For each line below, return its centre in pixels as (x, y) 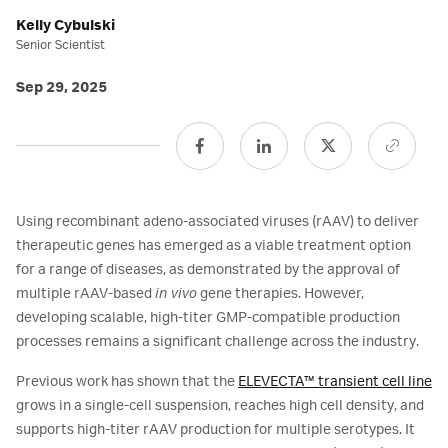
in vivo (176, 294)
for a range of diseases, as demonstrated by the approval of (208, 270)
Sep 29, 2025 (61, 88)
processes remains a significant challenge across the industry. (217, 342)
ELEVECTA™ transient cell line (335, 382)
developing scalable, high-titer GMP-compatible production (208, 318)
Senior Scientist (60, 45)
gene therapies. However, (280, 294)
